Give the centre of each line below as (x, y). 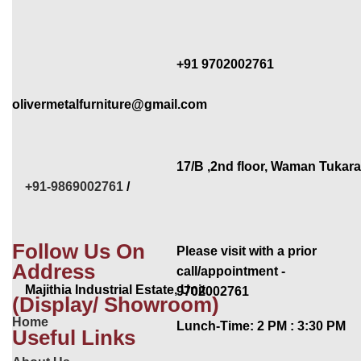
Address (54, 272)
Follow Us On (79, 251)
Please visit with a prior (246, 251)
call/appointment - (230, 271)
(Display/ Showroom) (116, 305)
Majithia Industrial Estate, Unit (109, 289)
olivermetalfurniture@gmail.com (110, 104)
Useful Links (74, 337)
